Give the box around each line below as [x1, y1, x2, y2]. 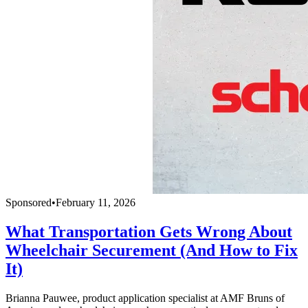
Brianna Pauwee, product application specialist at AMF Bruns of [5, 292, 285, 305]
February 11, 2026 [56, 197, 135, 209]
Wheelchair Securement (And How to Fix [5, 241, 298, 260]
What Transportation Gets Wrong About [5, 223, 292, 241]
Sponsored [5, 197, 52, 209]
